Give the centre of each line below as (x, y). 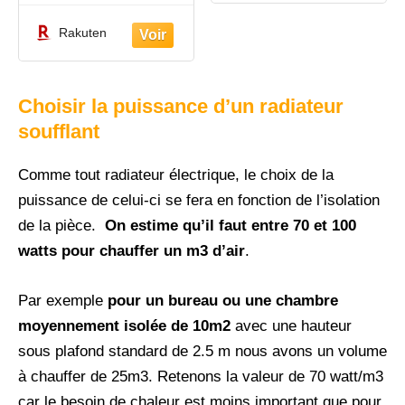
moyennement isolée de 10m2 (124, 325)
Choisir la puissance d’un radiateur (181, 106)
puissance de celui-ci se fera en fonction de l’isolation (199, 200)
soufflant (59, 131)
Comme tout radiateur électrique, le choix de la (176, 174)
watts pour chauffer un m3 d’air (132, 250)
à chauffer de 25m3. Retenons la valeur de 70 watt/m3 (201, 376)
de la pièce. (59, 225)
